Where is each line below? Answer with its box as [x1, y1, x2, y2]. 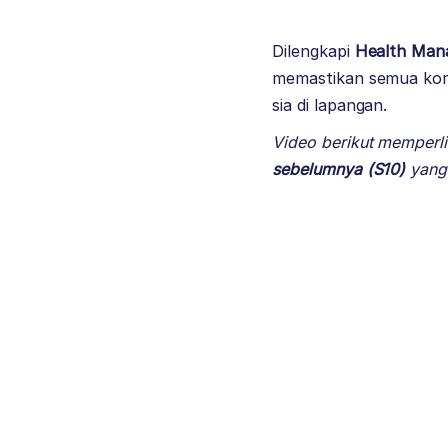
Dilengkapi [272, 40, 355, 61]
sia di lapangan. [272, 94, 388, 115]
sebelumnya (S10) [272, 158, 406, 179]
